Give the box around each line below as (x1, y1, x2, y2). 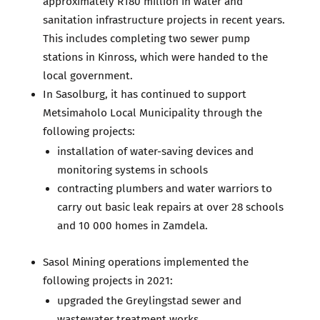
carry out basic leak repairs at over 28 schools (57, 200, 284, 214)
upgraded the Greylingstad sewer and (57, 294, 242, 307)
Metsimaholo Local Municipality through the (43, 106, 263, 119)
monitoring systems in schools (57, 163, 209, 176)
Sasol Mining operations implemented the (43, 255, 249, 269)
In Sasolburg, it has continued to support (43, 87, 247, 101)
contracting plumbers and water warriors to (57, 181, 273, 195)
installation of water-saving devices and (57, 144, 254, 158)
